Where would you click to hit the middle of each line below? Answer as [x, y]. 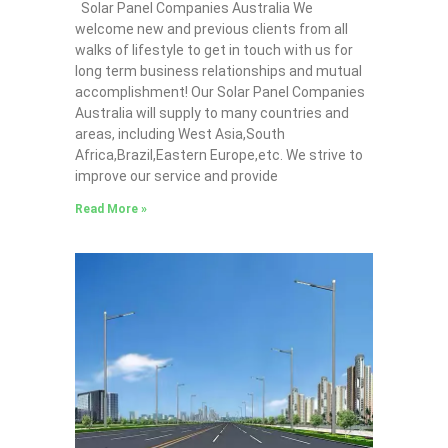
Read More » [110, 208]
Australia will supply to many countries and [211, 112]
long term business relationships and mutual [218, 70]
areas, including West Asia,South [179, 133]
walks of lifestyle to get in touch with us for [213, 49]
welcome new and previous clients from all [211, 28]
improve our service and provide [176, 175]
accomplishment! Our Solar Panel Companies [219, 91]
